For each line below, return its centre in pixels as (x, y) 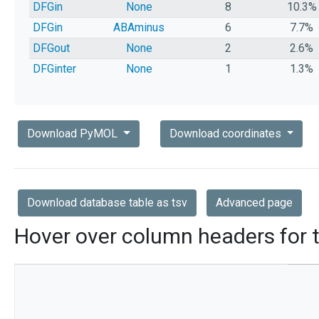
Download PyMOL (74, 134)
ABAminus (139, 28)
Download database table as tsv (107, 203)
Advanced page (254, 203)
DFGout (51, 48)
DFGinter (54, 69)
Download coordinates (226, 134)
